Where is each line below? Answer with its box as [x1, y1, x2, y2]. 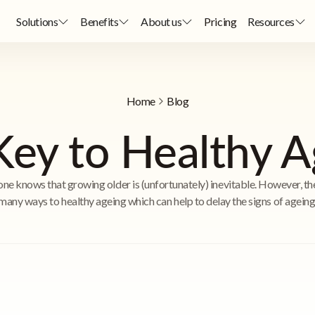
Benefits [80, 14, 119, 28]
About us [141, 14, 182, 28]
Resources [247, 14, 295, 28]
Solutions [16, 14, 58, 28]
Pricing [204, 14, 237, 28]
